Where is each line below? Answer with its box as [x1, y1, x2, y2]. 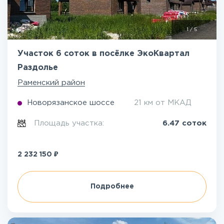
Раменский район [17, 79, 85, 86]
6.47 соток [162, 120, 206, 126]
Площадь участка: [34, 120, 107, 126]
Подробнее [90, 183, 134, 189]
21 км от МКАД [134, 99, 191, 106]
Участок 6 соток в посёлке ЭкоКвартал [17, 50, 189, 57]
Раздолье [17, 64, 58, 71]
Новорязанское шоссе [27, 99, 114, 106]
